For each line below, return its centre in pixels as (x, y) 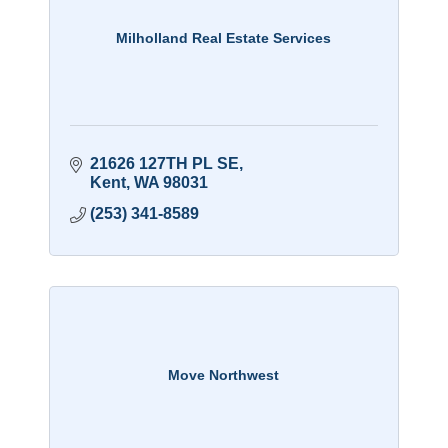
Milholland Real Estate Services (224, 37)
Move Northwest (224, 374)
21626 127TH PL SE (164, 164)
